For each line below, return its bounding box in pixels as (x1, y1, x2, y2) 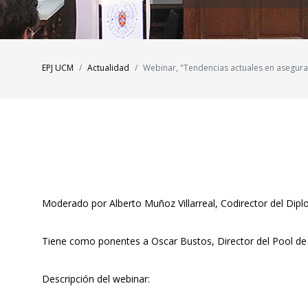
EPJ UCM (42, 61, 74, 74)
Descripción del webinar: (42, 272, 153, 285)
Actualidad (87, 61, 129, 74)
